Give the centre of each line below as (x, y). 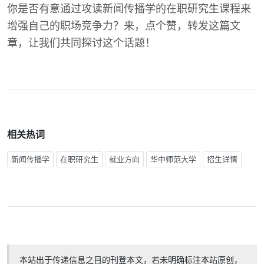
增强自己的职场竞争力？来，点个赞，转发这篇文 (124, 26)
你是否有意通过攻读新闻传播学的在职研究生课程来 (129, 9)
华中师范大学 (173, 159)
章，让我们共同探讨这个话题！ (81, 43)
